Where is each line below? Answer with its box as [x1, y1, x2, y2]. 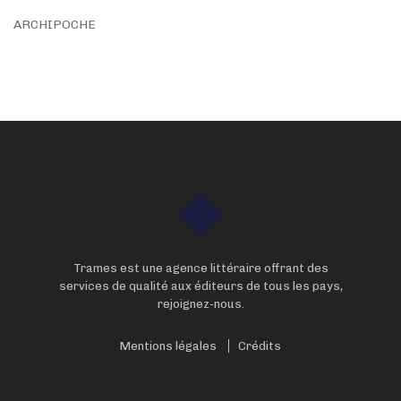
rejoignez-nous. [157, 296, 244, 311]
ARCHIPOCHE [13, 16, 96, 32]
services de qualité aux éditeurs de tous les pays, [58, 278, 343, 293]
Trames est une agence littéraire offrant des [73, 260, 328, 275]
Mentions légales [120, 338, 217, 353]
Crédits [238, 338, 281, 353]
